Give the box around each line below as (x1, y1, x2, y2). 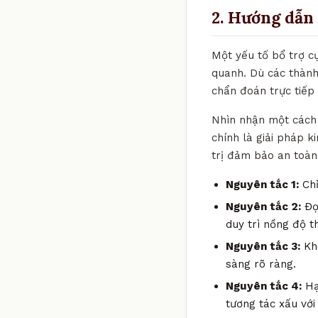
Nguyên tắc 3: (226, 239, 300, 253)
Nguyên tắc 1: (226, 177, 299, 191)
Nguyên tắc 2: (226, 199, 301, 213)
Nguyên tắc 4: (226, 279, 302, 292)
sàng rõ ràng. (226, 257, 296, 270)
